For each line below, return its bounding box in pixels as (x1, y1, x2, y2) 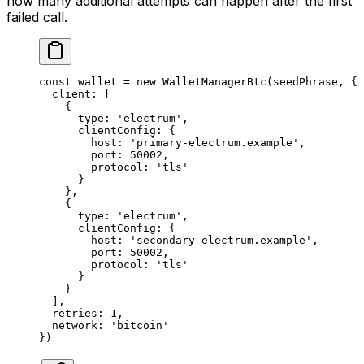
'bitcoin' (110, 319, 169, 332)
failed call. (6, 9, 67, 26)
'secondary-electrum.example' (130, 234, 312, 247)
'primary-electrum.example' (130, 136, 299, 149)
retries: (39, 307, 110, 320)
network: (39, 319, 110, 332)
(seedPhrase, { (266, 76, 357, 89)
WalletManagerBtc (156, 76, 266, 89)
